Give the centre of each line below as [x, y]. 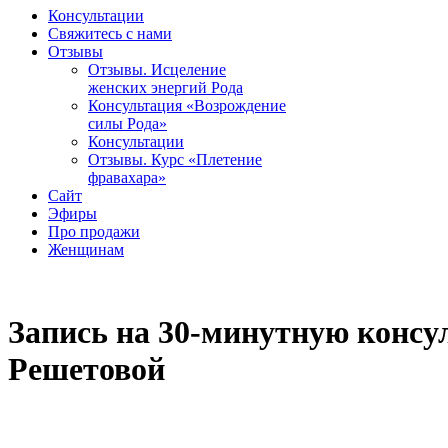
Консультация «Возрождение [187, 105]
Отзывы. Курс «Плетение [175, 159]
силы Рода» [127, 123]
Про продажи [94, 231]
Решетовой [86, 368]
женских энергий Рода [165, 87]
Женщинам [86, 249]
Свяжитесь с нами [110, 33]
